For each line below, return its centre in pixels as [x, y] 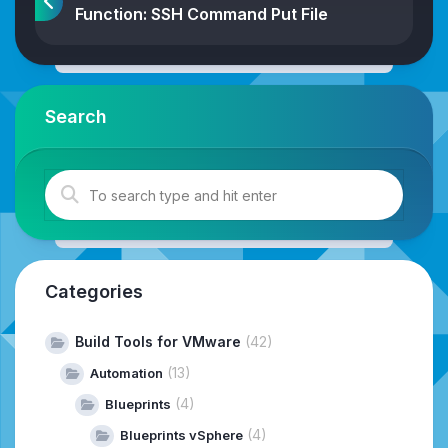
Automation [126, 373]
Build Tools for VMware [158, 342]
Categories [94, 292]
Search [76, 117]
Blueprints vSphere [181, 435]
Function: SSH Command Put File [201, 14]
